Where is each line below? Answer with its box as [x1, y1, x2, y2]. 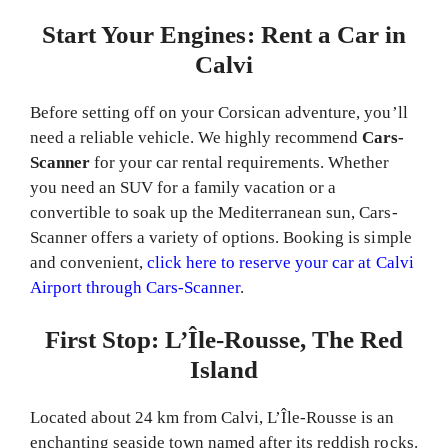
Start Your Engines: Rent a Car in [42, 20, 406, 48]
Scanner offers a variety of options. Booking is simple [30, 227, 412, 247]
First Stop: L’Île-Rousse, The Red [44, 326, 404, 354]
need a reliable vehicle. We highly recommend [30, 127, 363, 147]
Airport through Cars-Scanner [30, 277, 241, 297]
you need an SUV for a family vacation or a [30, 177, 337, 197]
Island [189, 356, 259, 384]
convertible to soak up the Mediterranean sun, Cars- [30, 202, 398, 222]
